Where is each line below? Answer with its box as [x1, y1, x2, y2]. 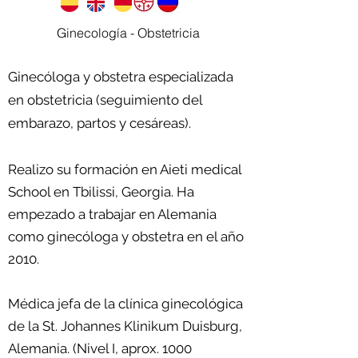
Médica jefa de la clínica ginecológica [8, 296, 243, 312]
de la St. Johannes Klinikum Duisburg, [8, 318, 242, 334]
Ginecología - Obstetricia [56, 25, 200, 41]
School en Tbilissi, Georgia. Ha [8, 184, 194, 200]
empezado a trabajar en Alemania [8, 206, 217, 222]
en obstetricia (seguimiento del [8, 92, 202, 108]
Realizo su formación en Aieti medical [8, 161, 241, 177]
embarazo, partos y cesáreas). [8, 115, 191, 131]
